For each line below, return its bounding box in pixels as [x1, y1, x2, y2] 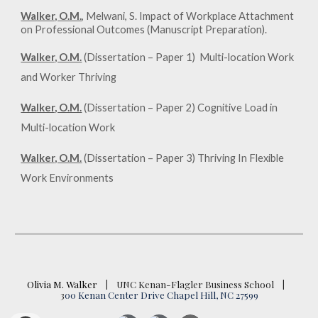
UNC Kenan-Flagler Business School [116, 278, 283, 290]
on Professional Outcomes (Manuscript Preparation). [21, 23, 268, 35]
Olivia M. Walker [27, 278, 97, 290]
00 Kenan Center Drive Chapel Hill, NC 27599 [64, 289, 258, 301]
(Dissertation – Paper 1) [82, 51, 196, 63]
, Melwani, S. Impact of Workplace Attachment [82, 10, 295, 22]
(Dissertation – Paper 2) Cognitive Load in [82, 102, 278, 114]
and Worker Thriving [21, 71, 117, 83]
